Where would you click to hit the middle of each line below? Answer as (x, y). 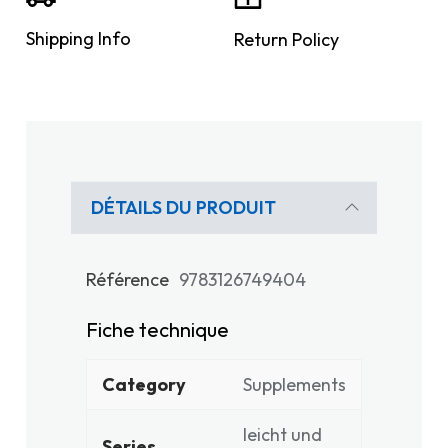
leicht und (282, 434)
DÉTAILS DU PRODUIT (183, 207)
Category (144, 384)
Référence (127, 279)
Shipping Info (78, 38)
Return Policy (286, 39)
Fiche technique (157, 329)
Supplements (294, 384)
